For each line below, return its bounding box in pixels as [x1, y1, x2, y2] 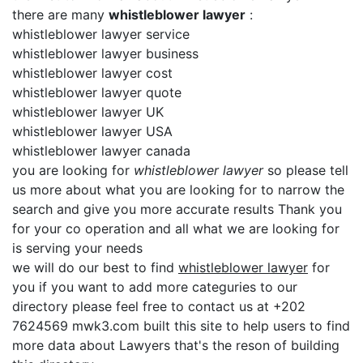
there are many [12, 6, 109, 23]
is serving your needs [12, 240, 143, 256]
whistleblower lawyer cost [12, 65, 173, 81]
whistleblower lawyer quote [12, 84, 181, 100]
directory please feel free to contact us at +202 [12, 298, 305, 314]
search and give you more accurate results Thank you [12, 201, 342, 217]
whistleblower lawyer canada [12, 143, 190, 159]
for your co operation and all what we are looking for [12, 220, 340, 237]
